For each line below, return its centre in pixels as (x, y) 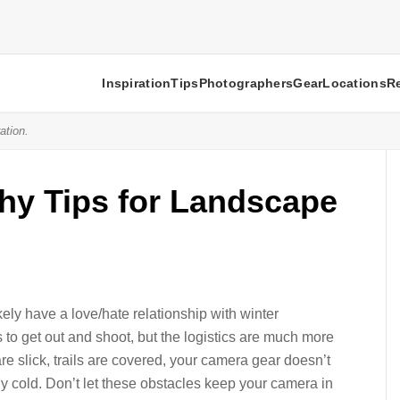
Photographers (246, 83)
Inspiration (137, 83)
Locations (354, 83)
